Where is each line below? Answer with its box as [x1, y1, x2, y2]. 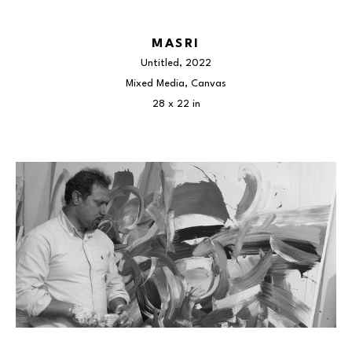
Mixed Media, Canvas [126, 79, 226, 89]
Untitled [141, 58, 179, 68]
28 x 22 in [152, 99, 200, 109]
